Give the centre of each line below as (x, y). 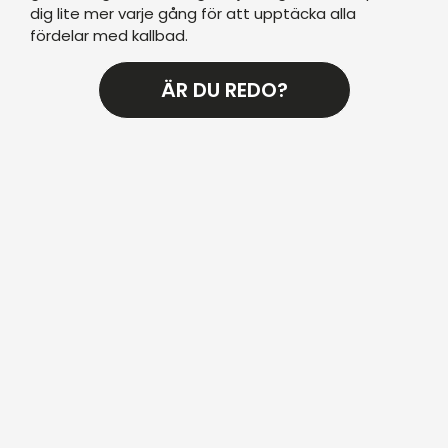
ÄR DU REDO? (224, 89)
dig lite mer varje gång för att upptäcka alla (193, 13)
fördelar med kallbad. (109, 35)
